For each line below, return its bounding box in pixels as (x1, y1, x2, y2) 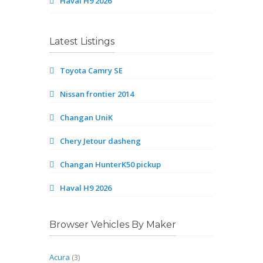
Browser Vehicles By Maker (49, 219, 176, 230)
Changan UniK (60, 112, 113, 123)
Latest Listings (49, 36, 114, 47)
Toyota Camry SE (60, 65, 123, 76)
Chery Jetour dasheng (60, 136, 141, 146)
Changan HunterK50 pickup (60, 159, 161, 170)
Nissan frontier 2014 (60, 89, 134, 99)
